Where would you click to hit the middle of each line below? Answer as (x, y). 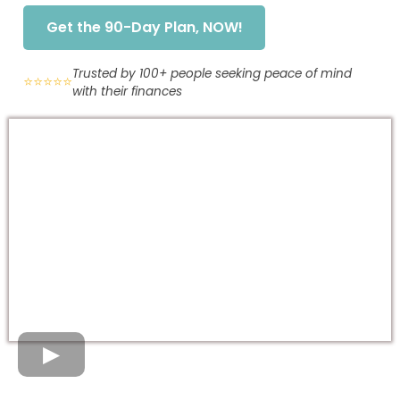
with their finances (127, 91)
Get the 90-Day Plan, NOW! (144, 28)
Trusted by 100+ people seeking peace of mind (212, 73)
